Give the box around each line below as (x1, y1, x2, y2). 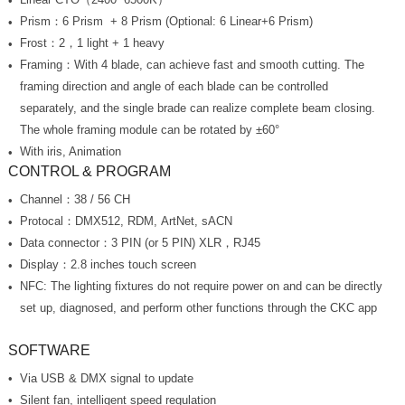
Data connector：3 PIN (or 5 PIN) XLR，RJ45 (19, 236, 260, 250)
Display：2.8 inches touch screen (19, 258, 196, 272)
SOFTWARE (7, 343, 90, 359)
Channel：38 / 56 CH (19, 193, 130, 207)
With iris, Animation (19, 145, 121, 159)
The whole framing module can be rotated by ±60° (19, 123, 279, 137)
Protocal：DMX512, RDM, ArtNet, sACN (19, 214, 232, 229)
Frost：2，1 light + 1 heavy (19, 36, 165, 51)
